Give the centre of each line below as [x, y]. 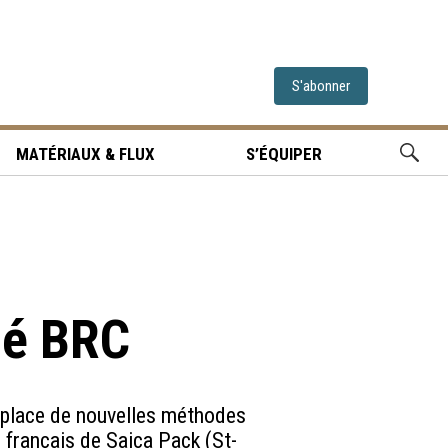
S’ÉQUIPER [284, 154]
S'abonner [321, 86]
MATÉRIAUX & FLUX [86, 154]
